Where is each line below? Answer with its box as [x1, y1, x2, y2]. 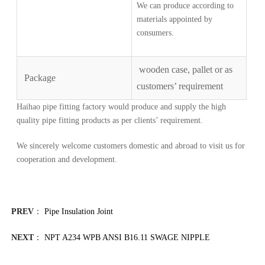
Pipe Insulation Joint [44, 206, 113, 216]
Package [22, 72, 56, 83]
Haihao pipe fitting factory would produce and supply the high [17, 102, 227, 111]
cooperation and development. [17, 154, 118, 164]
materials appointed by [137, 14, 213, 24]
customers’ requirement [137, 80, 224, 91]
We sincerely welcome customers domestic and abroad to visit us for [17, 141, 245, 150]
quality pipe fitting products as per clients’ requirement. [17, 115, 203, 125]
